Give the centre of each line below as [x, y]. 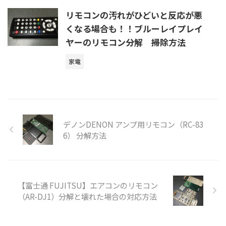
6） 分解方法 [85, 135]
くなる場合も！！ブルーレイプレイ [134, 28]
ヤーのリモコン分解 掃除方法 [126, 42]
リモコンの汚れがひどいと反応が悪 [134, 15]
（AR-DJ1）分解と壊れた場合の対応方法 [87, 196]
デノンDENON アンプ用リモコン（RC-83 [133, 124]
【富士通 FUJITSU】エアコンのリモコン [88, 185]
